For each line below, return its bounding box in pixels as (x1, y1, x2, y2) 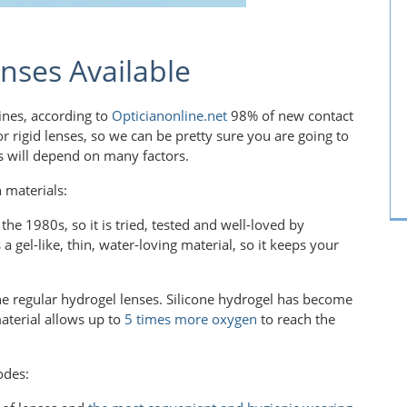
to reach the (257, 310, 335, 329)
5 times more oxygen (124, 310, 257, 329)
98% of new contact (227, 106, 353, 125)
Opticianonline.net (112, 106, 227, 125)
